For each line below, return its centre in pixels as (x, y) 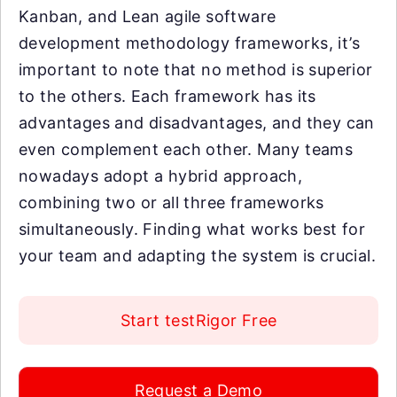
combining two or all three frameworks (171, 203)
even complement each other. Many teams (186, 150)
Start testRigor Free (198, 321)
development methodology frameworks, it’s (189, 43)
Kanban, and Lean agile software (148, 17)
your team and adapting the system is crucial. (197, 256)
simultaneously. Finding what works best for (192, 230)
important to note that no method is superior (196, 70)
